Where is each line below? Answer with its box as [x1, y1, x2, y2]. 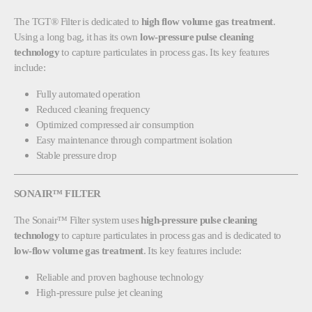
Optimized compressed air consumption [36, 118, 194, 130]
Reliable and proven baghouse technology [36, 270, 204, 283]
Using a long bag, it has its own [14, 30, 141, 42]
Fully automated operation [36, 87, 140, 100]
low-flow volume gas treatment [14, 244, 143, 256]
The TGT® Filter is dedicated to [14, 15, 141, 27]
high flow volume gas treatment [141, 15, 273, 27]
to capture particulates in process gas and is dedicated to [59, 228, 281, 241]
